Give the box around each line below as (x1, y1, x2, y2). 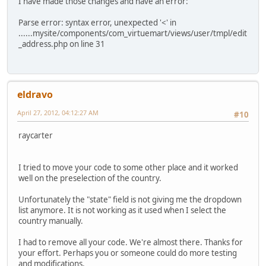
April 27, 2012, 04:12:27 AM (17, 108, 99, 118)
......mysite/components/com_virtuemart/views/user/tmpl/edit (18, 28, 247, 39)
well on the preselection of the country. (18, 172, 161, 183)
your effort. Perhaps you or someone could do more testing (18, 247, 237, 258)
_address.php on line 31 (18, 39, 105, 50)
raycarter (18, 129, 53, 141)
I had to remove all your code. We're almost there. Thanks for (18, 236, 243, 248)
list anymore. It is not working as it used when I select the (18, 204, 226, 216)
